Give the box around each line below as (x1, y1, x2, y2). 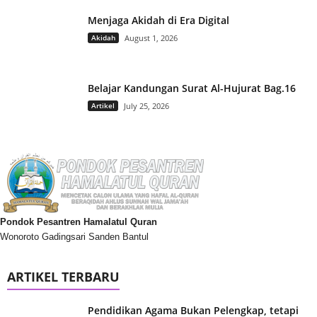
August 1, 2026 (125, 32, 178, 43)
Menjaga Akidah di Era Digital (88, 13, 229, 27)
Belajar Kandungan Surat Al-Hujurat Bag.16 (88, 81, 296, 95)
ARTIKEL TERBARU (7, 267, 120, 285)
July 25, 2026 (124, 100, 169, 111)
